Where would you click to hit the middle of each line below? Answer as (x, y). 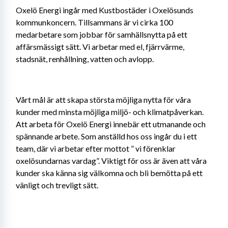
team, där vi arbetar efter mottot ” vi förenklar (96, 148)
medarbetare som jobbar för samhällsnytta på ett (102, 34)
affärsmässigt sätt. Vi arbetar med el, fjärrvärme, (100, 46)
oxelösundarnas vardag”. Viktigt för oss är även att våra (111, 160)
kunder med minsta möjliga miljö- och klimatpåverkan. (110, 111)
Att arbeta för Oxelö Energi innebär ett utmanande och (111, 124)
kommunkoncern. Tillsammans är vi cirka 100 (94, 22)
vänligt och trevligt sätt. (57, 185)
